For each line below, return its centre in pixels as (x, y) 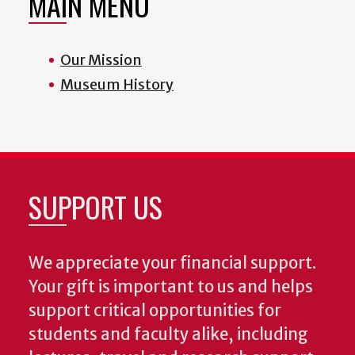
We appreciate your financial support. (174, 263)
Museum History (117, 85)
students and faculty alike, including (168, 335)
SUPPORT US (95, 207)
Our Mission (101, 60)
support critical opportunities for (155, 311)
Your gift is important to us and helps (171, 287)
